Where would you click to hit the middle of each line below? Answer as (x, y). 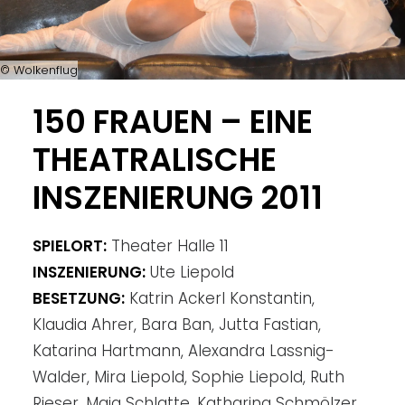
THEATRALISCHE (155, 160)
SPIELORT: (70, 246)
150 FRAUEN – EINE (173, 122)
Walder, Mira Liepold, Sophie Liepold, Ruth (188, 377)
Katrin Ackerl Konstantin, (220, 298)
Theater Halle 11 (168, 246)
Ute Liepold (190, 272)
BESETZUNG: (79, 298)
